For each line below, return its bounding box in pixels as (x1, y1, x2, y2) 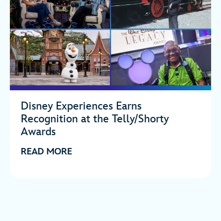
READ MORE (21, 147, 72, 157)
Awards (21, 125, 56, 139)
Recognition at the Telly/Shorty (21, 112, 169, 126)
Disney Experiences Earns (21, 100, 142, 113)
